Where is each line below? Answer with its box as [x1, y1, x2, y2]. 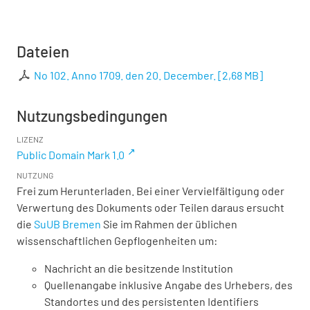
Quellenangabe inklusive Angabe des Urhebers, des [44, 278, 293, 292]
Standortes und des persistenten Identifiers [44, 295, 259, 309]
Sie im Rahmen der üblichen [101, 217, 237, 231]
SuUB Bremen [34, 217, 101, 231]
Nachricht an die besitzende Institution [44, 262, 233, 275]
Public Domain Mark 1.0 [17, 148, 125, 162]
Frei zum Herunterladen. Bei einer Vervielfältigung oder [17, 184, 284, 198]
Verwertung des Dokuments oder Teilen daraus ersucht [17, 201, 284, 215]
